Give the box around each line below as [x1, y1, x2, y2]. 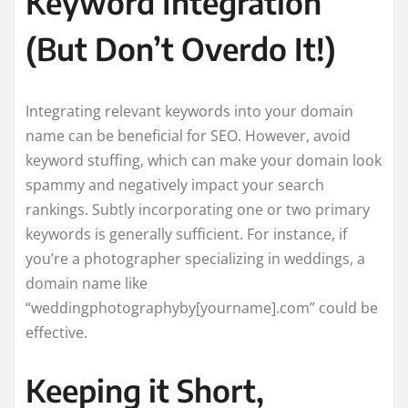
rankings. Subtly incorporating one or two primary [25, 199, 370, 219]
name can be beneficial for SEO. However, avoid [25, 125, 351, 146]
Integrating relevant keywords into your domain [25, 100, 353, 121]
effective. [25, 321, 87, 342]
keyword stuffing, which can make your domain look [25, 149, 382, 170]
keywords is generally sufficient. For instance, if [25, 223, 347, 244]
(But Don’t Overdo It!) [25, 28, 336, 67]
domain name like [25, 272, 148, 293]
